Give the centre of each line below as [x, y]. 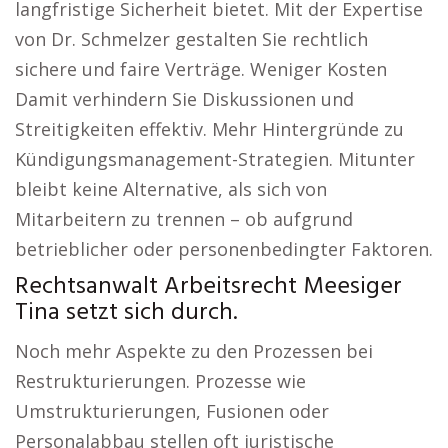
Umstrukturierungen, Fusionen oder [172, 411]
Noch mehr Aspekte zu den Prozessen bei [194, 351]
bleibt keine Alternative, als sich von [171, 189]
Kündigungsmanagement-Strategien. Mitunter [215, 159]
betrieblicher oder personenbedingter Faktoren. [224, 249]
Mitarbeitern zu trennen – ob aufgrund [184, 219]
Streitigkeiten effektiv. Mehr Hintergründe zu [209, 129]
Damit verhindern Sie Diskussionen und [184, 99]
